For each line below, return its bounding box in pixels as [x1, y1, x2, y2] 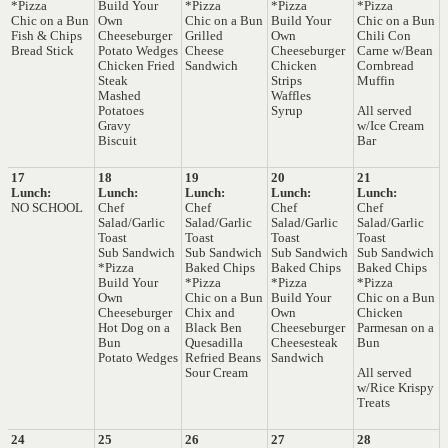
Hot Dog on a [98, 321, 170, 335]
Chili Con [357, 29, 411, 43]
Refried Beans [185, 351, 261, 365]
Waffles [271, 89, 311, 103]
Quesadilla [185, 336, 243, 350]
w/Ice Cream [357, 119, 424, 133]
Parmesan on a [357, 321, 434, 335]
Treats [357, 396, 390, 410]
